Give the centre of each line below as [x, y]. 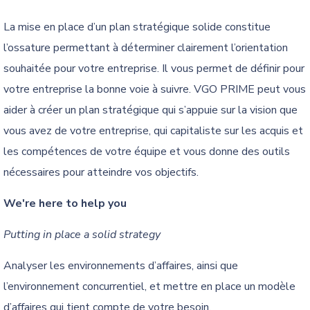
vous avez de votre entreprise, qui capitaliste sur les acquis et [153, 131]
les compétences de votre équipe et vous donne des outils [147, 152]
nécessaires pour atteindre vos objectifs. [101, 173]
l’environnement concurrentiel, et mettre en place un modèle [149, 287]
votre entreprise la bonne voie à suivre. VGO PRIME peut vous [155, 90]
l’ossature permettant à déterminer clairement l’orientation [146, 48]
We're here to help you [65, 204]
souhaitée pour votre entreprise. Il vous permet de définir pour [154, 69]
